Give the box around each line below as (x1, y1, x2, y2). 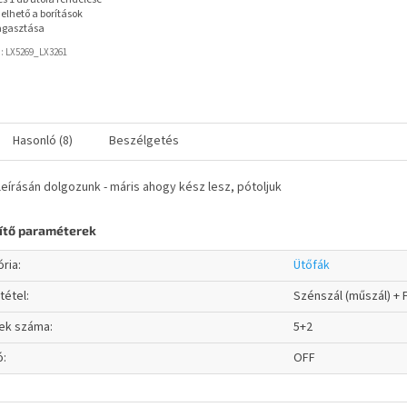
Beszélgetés (109, 132, 179, 151)
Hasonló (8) (13, 132, 73, 151)
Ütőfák (293, 256, 330, 275)
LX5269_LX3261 (5, 45, 67, 60)
